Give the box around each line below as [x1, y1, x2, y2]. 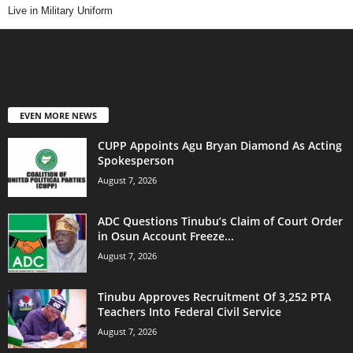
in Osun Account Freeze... [98, 229, 234, 244]
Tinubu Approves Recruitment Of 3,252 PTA [98, 289, 331, 305]
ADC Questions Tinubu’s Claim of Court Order [98, 214, 343, 229]
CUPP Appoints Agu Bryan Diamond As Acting [98, 138, 342, 154]
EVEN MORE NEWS [20, 110, 97, 122]
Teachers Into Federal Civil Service [98, 304, 281, 320]
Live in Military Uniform [8, 5, 113, 17]
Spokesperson [98, 153, 174, 169]
